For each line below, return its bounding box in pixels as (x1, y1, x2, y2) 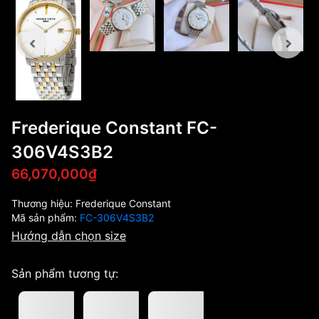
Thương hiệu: (11, 197, 75, 209)
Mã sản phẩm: (11, 211, 80, 224)
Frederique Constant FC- (11, 117, 217, 138)
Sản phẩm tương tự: (11, 266, 118, 281)
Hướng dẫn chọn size (11, 228, 126, 243)
